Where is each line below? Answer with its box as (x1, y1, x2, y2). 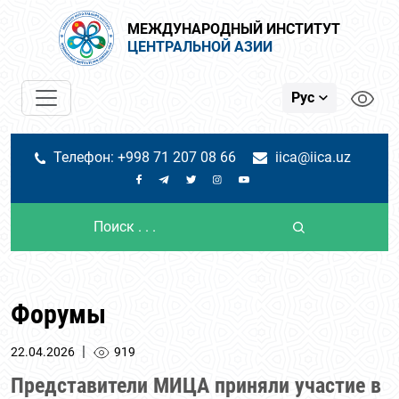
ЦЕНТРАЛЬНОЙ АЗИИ (127, 38, 273, 55)
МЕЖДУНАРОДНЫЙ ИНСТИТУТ (127, 20, 340, 37)
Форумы (11, 298, 106, 330)
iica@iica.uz (275, 149, 352, 166)
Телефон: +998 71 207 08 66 (53, 149, 237, 166)
